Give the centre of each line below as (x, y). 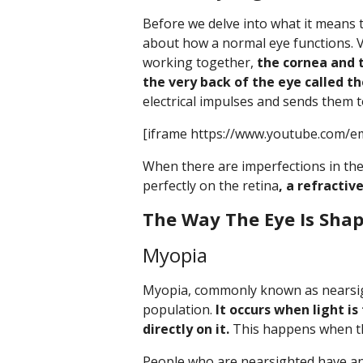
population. (179, 310)
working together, (200, 62)
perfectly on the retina (211, 186)
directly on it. (186, 329)
